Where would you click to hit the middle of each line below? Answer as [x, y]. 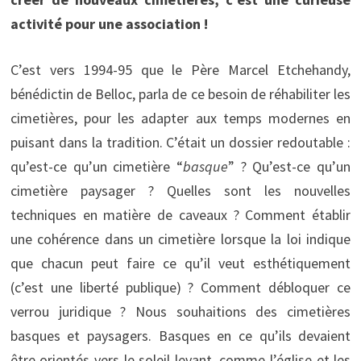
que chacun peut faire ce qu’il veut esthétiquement [180, 263]
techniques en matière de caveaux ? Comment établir [180, 214]
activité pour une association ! [109, 23]
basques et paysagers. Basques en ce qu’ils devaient [180, 335]
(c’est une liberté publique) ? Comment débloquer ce [180, 287]
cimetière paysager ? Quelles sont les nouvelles [180, 190]
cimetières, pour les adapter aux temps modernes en [180, 118]
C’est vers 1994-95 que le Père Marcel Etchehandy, [180, 69]
